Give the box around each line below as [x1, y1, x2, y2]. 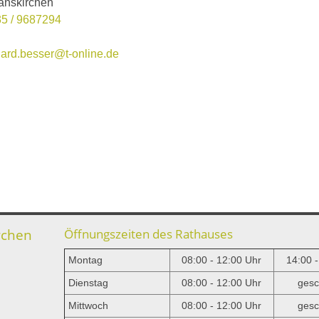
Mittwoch [68, 300, 108, 311]
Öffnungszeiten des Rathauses [63, 226, 233, 242]
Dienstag [68, 277, 108, 288]
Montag [68, 254, 103, 266]
